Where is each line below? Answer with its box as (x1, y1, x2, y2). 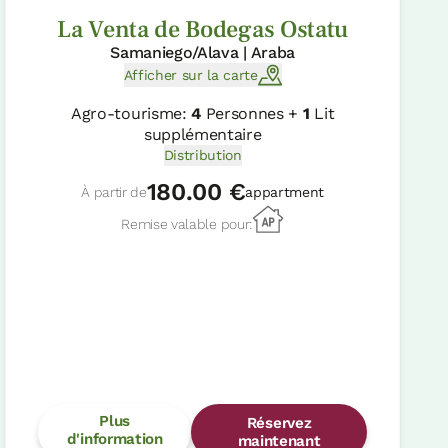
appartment (245, 184, 325, 201)
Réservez (246, 414, 312, 433)
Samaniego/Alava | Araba (110, 43, 295, 63)
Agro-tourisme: (71, 104, 192, 124)
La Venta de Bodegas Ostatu (57, 14, 348, 46)
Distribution (163, 147, 242, 164)
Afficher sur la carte (123, 66, 258, 83)
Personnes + (200, 104, 303, 124)
